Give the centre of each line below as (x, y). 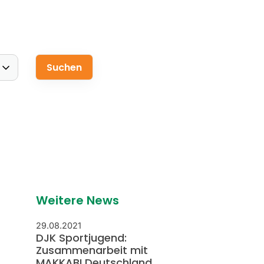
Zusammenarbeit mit (92, 250)
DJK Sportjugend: (81, 237)
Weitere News (77, 200)
